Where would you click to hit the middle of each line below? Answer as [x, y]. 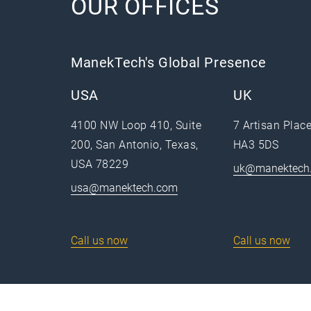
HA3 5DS [256, 145]
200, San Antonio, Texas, [135, 145]
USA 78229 [100, 164]
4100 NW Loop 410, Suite [136, 125]
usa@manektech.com [124, 188]
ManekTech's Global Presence [169, 62]
